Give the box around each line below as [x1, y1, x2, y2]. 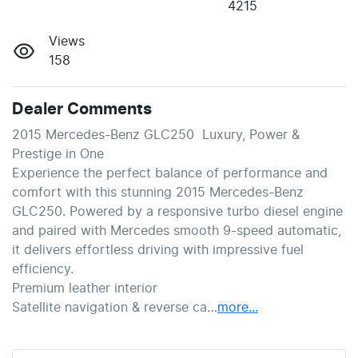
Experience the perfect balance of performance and [12, 167, 328, 181]
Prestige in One [12, 148, 104, 161]
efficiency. [12, 263, 74, 276]
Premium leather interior [12, 282, 157, 296]
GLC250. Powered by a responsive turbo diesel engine [12, 205, 343, 219]
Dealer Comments [12, 101, 152, 118]
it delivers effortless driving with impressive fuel [12, 244, 304, 257]
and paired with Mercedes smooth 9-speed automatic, [12, 225, 341, 238]
